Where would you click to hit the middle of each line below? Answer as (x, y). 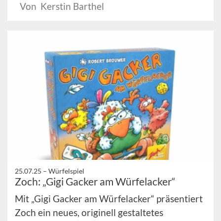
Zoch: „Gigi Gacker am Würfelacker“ (95, 181)
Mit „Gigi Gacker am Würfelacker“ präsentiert (109, 198)
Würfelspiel (66, 171)
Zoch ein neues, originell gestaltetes (89, 212)
